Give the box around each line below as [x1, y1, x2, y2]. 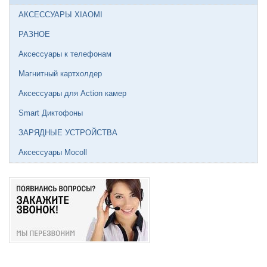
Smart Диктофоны [18, 108, 83, 117]
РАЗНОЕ [18, 29, 50, 39]
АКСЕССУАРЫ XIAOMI [18, 10, 103, 19]
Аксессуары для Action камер [18, 88, 126, 98]
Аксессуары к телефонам [18, 49, 111, 58]
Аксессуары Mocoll [18, 147, 87, 157]
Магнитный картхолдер [18, 69, 102, 78]
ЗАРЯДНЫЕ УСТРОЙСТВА [18, 128, 117, 137]
